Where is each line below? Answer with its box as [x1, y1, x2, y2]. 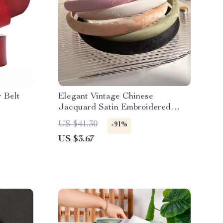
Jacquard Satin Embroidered [58, 103, 171, 112]
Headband [58, 114, 99, 123]
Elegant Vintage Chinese [58, 92, 153, 101]
